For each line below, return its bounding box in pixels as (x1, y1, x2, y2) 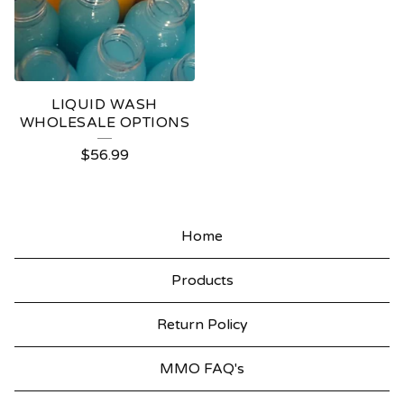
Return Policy (156, 316, 248, 335)
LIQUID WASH (51, 96, 158, 115)
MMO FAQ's (160, 360, 244, 379)
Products (170, 271, 234, 290)
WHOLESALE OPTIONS (19, 114, 190, 133)
